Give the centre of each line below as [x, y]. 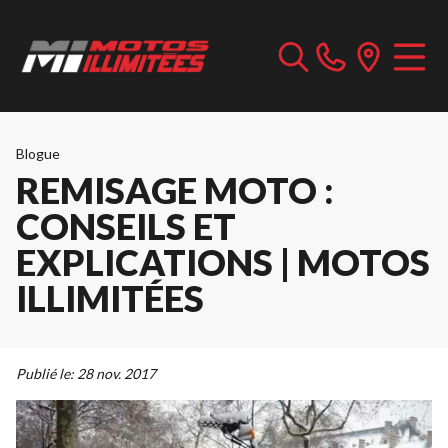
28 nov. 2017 [116, 373]
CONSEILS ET [126, 226]
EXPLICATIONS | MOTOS [223, 262]
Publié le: [45, 373]
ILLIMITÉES [110, 298]
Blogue [38, 153]
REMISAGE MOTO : [175, 190]
